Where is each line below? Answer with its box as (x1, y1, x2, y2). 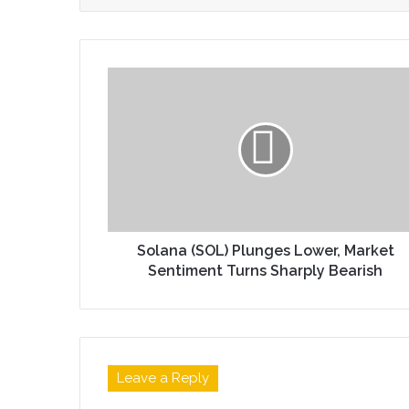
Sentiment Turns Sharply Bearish (148, 261, 383, 279)
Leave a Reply (117, 369, 209, 386)
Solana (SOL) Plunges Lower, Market (136, 241, 394, 259)
